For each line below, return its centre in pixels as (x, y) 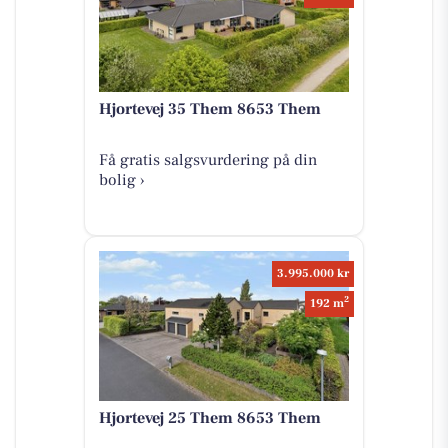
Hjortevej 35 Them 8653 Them (209, 108)
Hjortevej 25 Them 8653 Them (209, 417)
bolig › (121, 179)
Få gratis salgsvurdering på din (207, 159)
